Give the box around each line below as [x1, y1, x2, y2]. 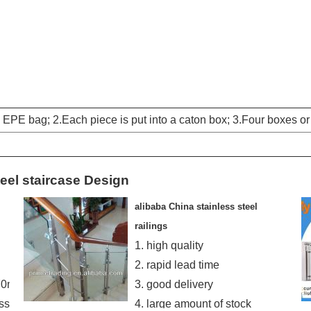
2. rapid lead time [135, 259, 219, 271]
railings [135, 221, 167, 231]
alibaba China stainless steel [135, 201, 258, 212]
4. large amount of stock [135, 298, 251, 310]
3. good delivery [135, 278, 213, 290]
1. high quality [135, 239, 203, 251]
